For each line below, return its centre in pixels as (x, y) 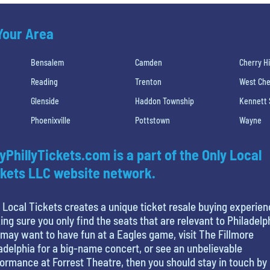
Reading (44, 81)
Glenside (45, 101)
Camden (148, 62)
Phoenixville (50, 120)
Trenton (148, 81)
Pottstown (152, 120)
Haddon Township (164, 101)
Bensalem (47, 62)
